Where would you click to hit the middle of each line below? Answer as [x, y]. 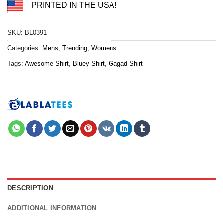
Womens [104, 48]
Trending [75, 48]
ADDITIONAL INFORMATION [52, 208]
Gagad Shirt [126, 64]
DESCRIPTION [30, 188]
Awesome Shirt [47, 64]
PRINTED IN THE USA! [74, 5]
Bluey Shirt [89, 64]
